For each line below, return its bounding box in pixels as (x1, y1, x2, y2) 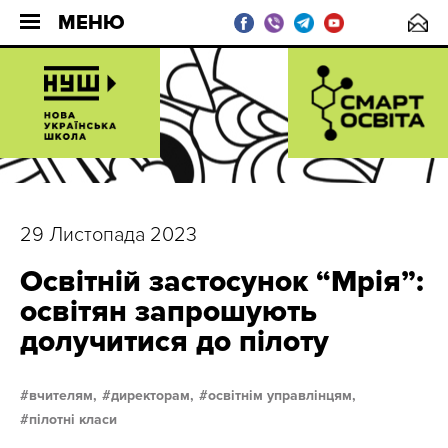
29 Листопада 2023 (20, 223, 197, 247)
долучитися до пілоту (20, 323, 329, 360)
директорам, (111, 387, 194, 404)
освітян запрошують (20, 293, 317, 330)
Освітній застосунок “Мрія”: (20, 263, 424, 300)
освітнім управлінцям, (208, 387, 356, 404)
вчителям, (29, 387, 97, 404)
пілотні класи (29, 411, 117, 428)
